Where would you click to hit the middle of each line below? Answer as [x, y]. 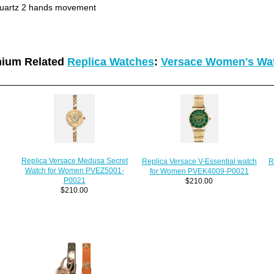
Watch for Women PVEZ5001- [74, 170]
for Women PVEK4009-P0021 [199, 171]
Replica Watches [110, 62]
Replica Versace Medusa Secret [74, 160]
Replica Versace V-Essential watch [199, 161]
